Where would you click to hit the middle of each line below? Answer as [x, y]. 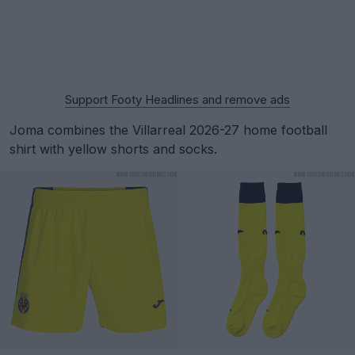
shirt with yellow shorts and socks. [113, 149]
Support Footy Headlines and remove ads [177, 100]
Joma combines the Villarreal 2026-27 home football [168, 130]
